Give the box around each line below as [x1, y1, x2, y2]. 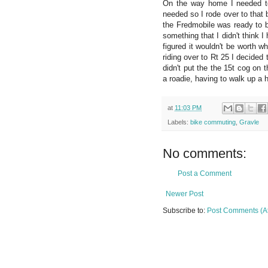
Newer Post [166, 190, 203, 199]
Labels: [167, 118, 190, 126]
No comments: [163, 146, 246, 162]
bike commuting [190, 118, 236, 126]
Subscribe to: [163, 206, 207, 215]
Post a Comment [178, 169, 232, 178]
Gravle [239, 118, 259, 126]
